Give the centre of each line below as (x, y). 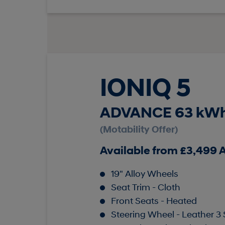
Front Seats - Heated (154, 202)
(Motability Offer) (139, 131)
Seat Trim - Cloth (145, 188)
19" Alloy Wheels (144, 175)
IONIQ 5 (145, 90)
